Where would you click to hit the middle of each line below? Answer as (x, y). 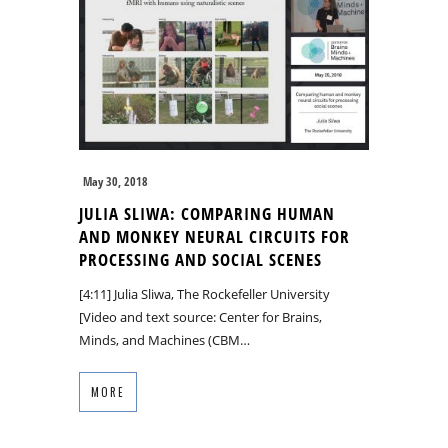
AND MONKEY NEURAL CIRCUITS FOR (214, 236)
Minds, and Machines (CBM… (164, 339)
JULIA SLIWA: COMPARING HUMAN (207, 213)
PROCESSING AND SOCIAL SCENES (200, 259)
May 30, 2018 (115, 181)
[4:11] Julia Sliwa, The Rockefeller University (204, 293)
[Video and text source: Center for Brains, (200, 316)
